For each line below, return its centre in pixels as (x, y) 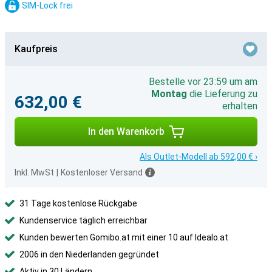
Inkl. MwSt (34, 172)
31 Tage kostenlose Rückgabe (78, 203)
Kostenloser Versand (102, 172)
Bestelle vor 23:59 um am (203, 82)
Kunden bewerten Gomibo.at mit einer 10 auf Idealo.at (124, 237)
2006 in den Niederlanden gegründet (89, 254)
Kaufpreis (36, 49)
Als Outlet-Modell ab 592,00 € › (199, 157)
